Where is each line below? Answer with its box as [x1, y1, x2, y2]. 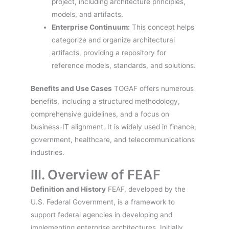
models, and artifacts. [52, 10, 124, 18]
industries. [31, 148, 64, 157]
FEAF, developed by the [106, 185, 186, 194]
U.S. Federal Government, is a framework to [31, 198, 175, 207]
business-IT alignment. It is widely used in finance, [31, 123, 196, 131]
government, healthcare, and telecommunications [31, 135, 195, 144]
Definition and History [31, 185, 106, 194]
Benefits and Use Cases [31, 84, 112, 93]
